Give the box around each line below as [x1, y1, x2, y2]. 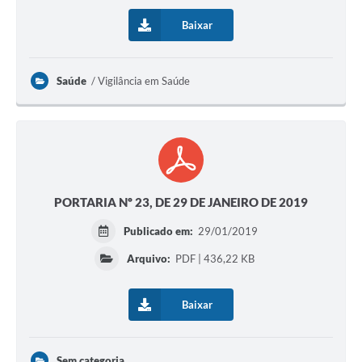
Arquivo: [127, 252, 171, 266]
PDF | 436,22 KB [173, 252, 255, 266]
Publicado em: [124, 225, 196, 238]
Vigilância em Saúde [98, 74, 191, 88]
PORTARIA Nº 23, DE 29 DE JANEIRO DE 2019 [54, 195, 308, 210]
